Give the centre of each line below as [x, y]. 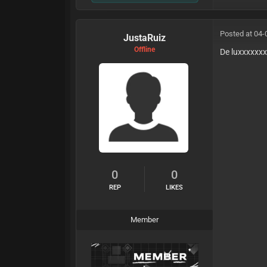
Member [145, 220]
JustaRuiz [145, 38]
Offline [145, 50]
